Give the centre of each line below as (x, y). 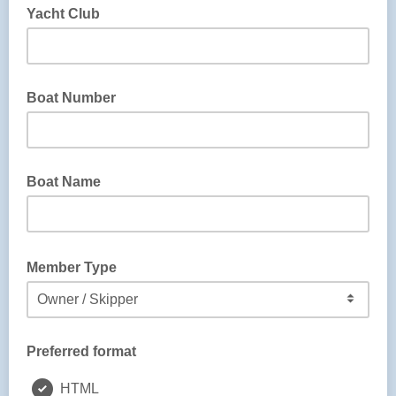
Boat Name (64, 182)
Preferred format (81, 351)
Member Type (73, 267)
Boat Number (71, 98)
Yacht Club (63, 14)
